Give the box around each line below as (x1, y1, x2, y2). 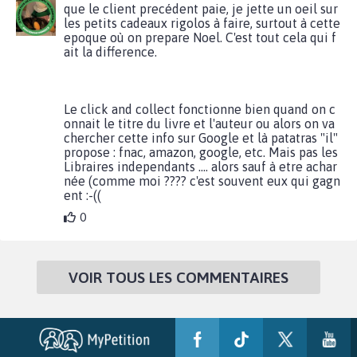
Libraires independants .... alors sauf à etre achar (64, 159, 337, 174)
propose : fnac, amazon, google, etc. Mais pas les (64, 144, 338, 159)
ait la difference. (64, 44, 157, 59)
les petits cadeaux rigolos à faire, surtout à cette (64, 15, 340, 30)
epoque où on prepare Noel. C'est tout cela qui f (64, 29, 336, 45)
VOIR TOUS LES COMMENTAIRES (69, 268, 288, 286)
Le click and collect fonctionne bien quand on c (64, 101, 335, 116)
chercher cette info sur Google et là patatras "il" (64, 130, 338, 145)
